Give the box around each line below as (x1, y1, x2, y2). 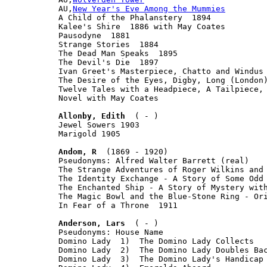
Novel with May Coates (58, 93, 159, 103)
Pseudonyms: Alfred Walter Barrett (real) (58, 156, 249, 165)
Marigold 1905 (58, 129, 120, 138)
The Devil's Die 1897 (58, 57, 159, 67)
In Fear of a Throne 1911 (58, 200, 178, 210)
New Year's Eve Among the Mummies (73, 4, 225, 13)
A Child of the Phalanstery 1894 (58, 13, 211, 22)
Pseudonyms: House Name (58, 227, 163, 237)
